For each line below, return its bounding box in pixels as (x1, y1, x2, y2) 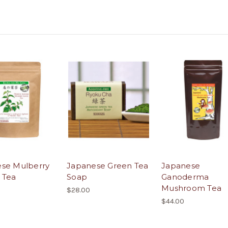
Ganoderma (161, 172, 209, 182)
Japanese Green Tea (67, 161, 149, 171)
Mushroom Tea (161, 183, 221, 193)
